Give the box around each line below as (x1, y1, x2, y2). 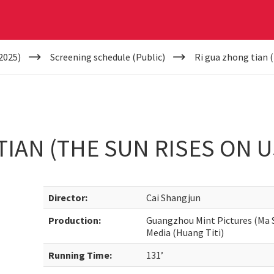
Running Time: (48, 249, 113, 261)
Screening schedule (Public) (50, 51, 165, 63)
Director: (48, 191, 88, 204)
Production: (48, 214, 102, 226)
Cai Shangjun (146, 191, 201, 204)
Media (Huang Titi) (146, 226, 224, 239)
